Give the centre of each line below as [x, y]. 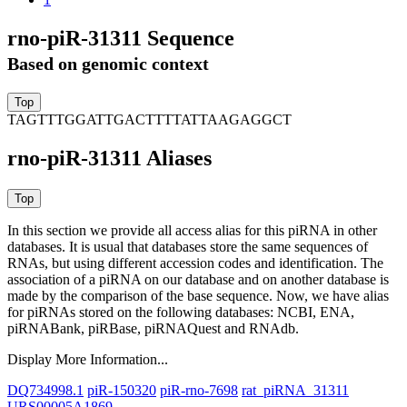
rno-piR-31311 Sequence [121, 38]
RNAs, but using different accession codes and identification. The [195, 263]
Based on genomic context [108, 63]
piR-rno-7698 [199, 391]
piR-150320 [122, 391]
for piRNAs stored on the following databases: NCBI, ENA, [181, 313]
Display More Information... [88, 360]
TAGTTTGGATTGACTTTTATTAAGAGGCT [149, 120]
